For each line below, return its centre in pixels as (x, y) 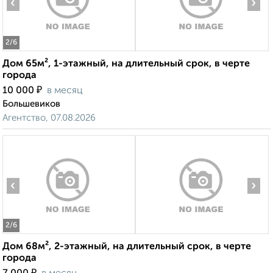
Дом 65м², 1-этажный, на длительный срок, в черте (126, 64)
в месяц (65, 91)
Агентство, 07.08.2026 (49, 118)
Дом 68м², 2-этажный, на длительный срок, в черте (127, 247)
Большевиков (31, 104)
